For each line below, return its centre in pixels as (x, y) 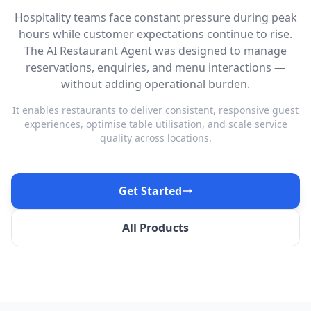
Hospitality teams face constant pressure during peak (155, 17)
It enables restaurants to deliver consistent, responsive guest (155, 110)
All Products (155, 228)
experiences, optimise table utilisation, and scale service (155, 124)
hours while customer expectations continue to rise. (155, 34)
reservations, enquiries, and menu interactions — (155, 67)
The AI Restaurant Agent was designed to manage (155, 51)
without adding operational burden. (155, 84)
